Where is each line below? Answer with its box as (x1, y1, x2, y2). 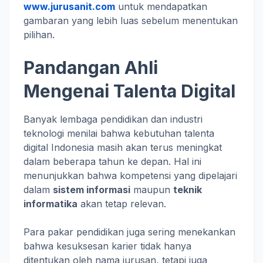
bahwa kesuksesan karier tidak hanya (23, 240, 191, 252)
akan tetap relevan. (77, 197, 166, 210)
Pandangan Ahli (23, 56, 158, 78)
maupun (130, 183, 173, 195)
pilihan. (23, 28, 55, 41)
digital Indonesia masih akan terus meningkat (23, 141, 222, 153)
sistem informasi (53, 183, 130, 195)
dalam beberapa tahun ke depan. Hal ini (23, 155, 201, 167)
